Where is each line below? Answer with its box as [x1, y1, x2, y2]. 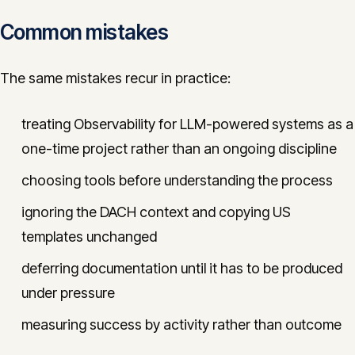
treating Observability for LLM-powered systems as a [21, 116, 353, 132]
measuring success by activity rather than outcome [21, 316, 342, 333]
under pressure [21, 284, 115, 301]
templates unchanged [21, 228, 157, 245]
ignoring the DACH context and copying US [21, 204, 291, 220]
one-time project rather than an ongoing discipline [21, 140, 337, 157]
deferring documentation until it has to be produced [21, 260, 342, 277]
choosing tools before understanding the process [21, 172, 333, 189]
